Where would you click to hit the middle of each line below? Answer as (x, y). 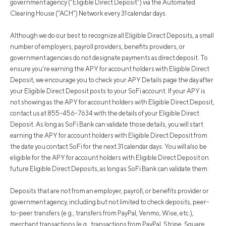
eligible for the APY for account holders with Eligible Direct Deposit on (109, 158)
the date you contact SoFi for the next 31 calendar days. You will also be (108, 147)
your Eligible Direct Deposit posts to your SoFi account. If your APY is (108, 91)
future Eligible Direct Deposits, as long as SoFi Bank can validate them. (109, 169)
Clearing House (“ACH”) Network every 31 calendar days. (89, 14)
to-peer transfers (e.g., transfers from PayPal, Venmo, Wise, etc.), (102, 213)
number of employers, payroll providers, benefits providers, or (98, 47)
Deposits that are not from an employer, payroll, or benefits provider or (109, 191)
